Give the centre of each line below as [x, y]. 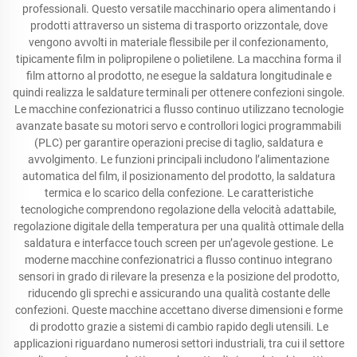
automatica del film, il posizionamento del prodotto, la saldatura [178, 176]
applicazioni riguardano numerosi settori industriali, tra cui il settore [178, 343]
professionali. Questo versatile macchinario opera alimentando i [178, 9]
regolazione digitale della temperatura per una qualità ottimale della [178, 226]
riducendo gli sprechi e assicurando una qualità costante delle [178, 293]
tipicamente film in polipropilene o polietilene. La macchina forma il [178, 59]
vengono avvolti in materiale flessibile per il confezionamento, [178, 42]
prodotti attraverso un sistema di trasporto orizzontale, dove [178, 25]
